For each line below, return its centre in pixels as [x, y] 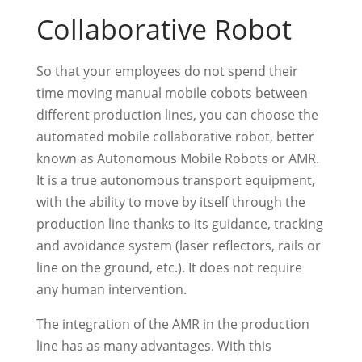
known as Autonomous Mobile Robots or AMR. [177, 158]
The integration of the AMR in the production [173, 324]
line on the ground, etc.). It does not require [169, 267]
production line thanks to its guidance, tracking [179, 223]
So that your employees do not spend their [167, 71]
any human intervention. [111, 289]
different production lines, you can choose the [177, 114]
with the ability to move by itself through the [170, 202]
